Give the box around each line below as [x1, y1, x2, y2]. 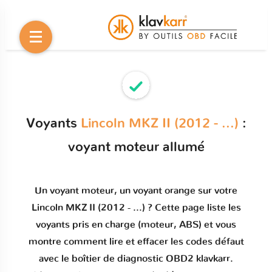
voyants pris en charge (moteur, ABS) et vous [36, 220, 236, 229]
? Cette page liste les [144, 203, 241, 212]
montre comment [28, 237, 109, 246]
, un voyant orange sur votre [114, 186, 237, 195]
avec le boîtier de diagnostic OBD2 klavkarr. [39, 254, 233, 263]
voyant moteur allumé [67, 140, 205, 154]
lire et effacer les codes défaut [109, 237, 244, 246]
